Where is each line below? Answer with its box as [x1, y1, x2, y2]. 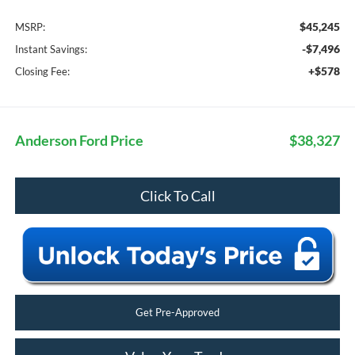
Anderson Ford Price [14, 131, 143, 149]
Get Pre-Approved [136, 305, 219, 319]
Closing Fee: [14, 64, 70, 78]
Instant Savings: [14, 42, 87, 55]
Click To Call [139, 186, 216, 204]
